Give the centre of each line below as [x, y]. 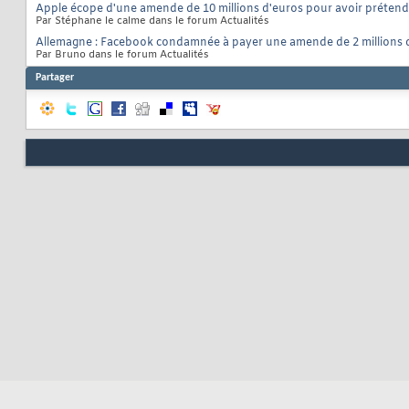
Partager [55, 78]
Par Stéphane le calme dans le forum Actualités [152, 21]
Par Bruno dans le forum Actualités [122, 55]
